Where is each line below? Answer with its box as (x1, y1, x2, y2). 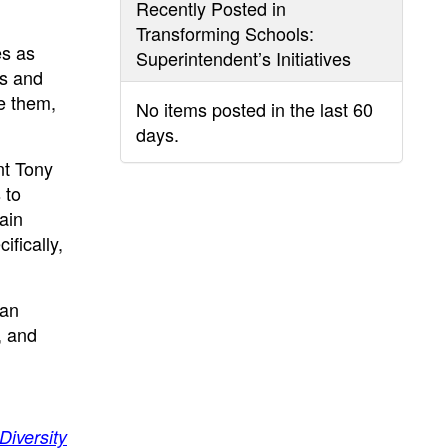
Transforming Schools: (135, 20, 314, 46)
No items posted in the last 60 (135, 96, 373, 122)
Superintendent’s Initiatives (135, 45, 351, 71)
